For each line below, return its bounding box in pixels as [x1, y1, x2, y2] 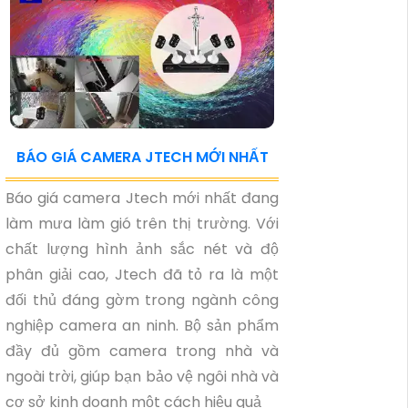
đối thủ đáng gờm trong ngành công [5, 290, 279, 311]
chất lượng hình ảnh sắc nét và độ [5, 239, 279, 260]
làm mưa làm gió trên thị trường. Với [5, 213, 279, 234]
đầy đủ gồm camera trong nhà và [5, 341, 279, 362]
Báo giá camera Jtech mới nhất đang [5, 188, 279, 209]
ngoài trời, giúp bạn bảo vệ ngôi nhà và [5, 366, 279, 387]
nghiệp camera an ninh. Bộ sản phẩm [5, 315, 279, 336]
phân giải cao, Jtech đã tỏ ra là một [5, 264, 279, 285]
